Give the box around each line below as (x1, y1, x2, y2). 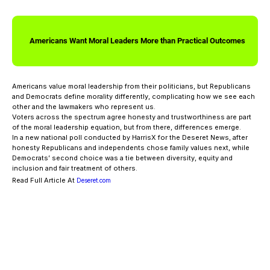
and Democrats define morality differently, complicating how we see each (12, 92, 255, 101)
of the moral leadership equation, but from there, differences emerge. (12, 122, 241, 131)
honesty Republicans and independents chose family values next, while (12, 143, 250, 152)
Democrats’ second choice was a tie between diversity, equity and (12, 153, 233, 162)
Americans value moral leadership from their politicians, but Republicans (12, 81, 251, 90)
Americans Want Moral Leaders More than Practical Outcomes (29, 36, 245, 45)
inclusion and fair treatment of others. (12, 163, 137, 172)
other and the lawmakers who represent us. (12, 102, 155, 111)
